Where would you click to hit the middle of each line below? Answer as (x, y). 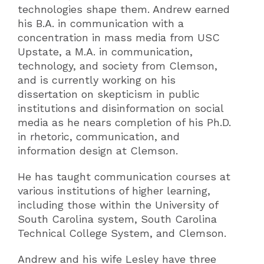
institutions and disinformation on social (121, 108)
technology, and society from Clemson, (118, 65)
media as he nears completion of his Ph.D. (124, 122)
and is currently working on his (97, 80)
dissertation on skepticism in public (109, 94)
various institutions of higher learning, (114, 190)
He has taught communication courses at (124, 176)
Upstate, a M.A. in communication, (105, 51)
